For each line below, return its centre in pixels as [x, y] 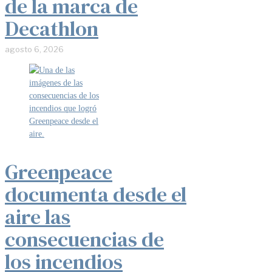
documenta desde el [96, 194]
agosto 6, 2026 [34, 49]
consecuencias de [84, 239]
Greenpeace [59, 172]
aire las [38, 216]
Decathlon [52, 28]
